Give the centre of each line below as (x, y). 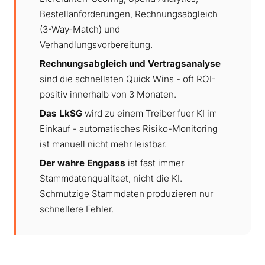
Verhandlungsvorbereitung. (96, 44)
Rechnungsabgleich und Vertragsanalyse (130, 63)
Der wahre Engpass (83, 163)
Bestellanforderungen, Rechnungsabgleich (129, 14)
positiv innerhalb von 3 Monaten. (108, 94)
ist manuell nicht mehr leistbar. (103, 144)
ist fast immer (155, 163)
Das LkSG (61, 113)
